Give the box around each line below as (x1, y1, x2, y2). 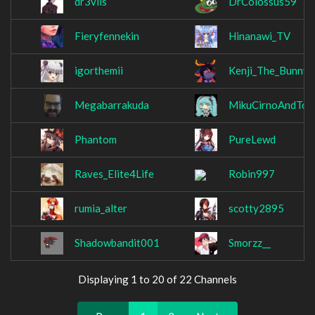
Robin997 (229, 167, 275, 181)
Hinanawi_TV (229, 30, 290, 43)
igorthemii (75, 64, 123, 77)
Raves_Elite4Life (75, 167, 154, 181)
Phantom (75, 133, 117, 146)
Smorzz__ (229, 236, 271, 250)
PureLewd (229, 133, 276, 146)
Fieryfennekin (75, 30, 139, 43)
